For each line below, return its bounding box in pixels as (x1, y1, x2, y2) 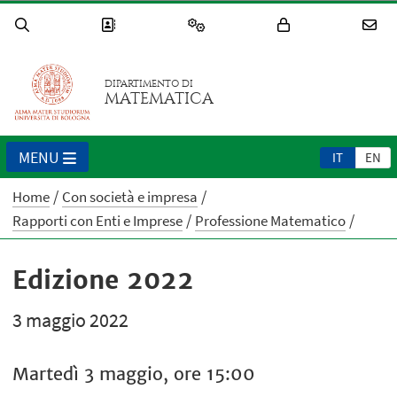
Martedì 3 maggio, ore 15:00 (12, 362, 256, 385)
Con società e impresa (62, 187, 198, 207)
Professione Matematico (195, 211, 346, 231)
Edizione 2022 (12, 264, 195, 297)
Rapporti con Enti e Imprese (12, 211, 183, 231)
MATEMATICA (105, 90, 214, 109)
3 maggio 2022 (12, 307, 129, 333)
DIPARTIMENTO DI (105, 78, 194, 90)
